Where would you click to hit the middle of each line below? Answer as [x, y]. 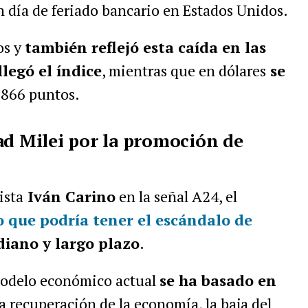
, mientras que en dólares [184, 70]
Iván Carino [69, 196]
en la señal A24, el [176, 196]
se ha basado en [218, 280]
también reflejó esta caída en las [145, 47]
